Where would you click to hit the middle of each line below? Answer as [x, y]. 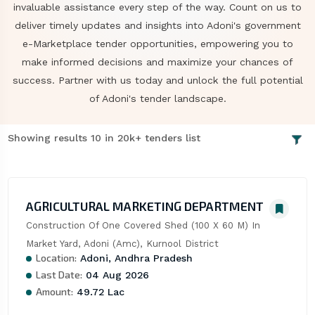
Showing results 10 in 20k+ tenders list [104, 138]
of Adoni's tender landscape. [157, 98]
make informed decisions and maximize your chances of [157, 62]
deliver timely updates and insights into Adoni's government [157, 25]
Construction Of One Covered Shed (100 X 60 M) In [143, 226]
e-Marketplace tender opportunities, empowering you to [157, 44]
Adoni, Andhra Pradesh [134, 258]
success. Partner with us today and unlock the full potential [157, 80]
